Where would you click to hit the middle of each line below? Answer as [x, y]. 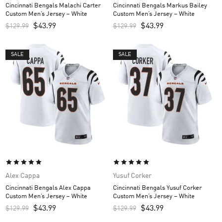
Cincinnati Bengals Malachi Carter [53, 6]
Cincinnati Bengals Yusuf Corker [157, 188]
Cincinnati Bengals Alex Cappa [48, 188]
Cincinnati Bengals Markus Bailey [160, 6]
